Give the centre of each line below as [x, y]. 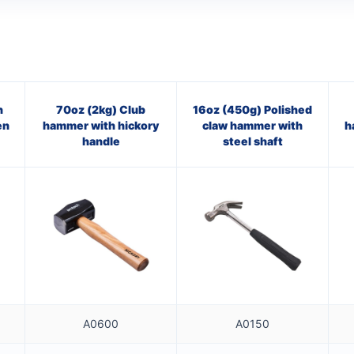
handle [101, 141]
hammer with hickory [101, 125]
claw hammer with [252, 125]
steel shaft [252, 141]
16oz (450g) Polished [252, 109]
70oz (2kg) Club [101, 109]
